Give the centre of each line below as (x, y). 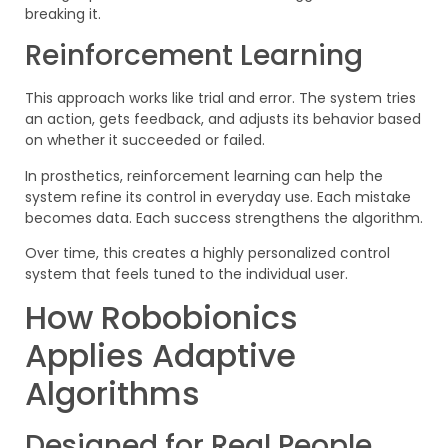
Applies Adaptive (160, 356)
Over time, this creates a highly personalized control (207, 253)
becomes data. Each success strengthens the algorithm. (224, 217)
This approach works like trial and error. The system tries (220, 98)
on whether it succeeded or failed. (145, 140)
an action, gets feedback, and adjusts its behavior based (223, 119)
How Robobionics (161, 318)
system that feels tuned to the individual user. (186, 274)
